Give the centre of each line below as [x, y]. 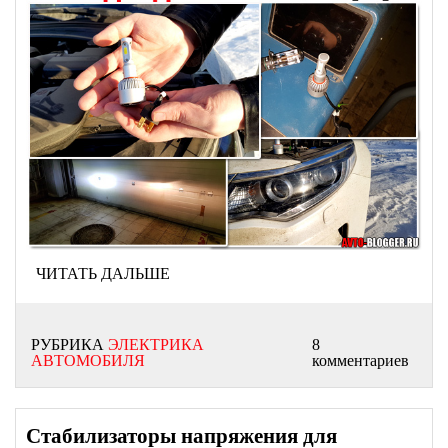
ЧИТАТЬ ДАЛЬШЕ [103, 273]
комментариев [360, 360]
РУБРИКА [69, 344]
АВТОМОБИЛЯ [88, 360]
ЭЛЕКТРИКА [156, 344]
